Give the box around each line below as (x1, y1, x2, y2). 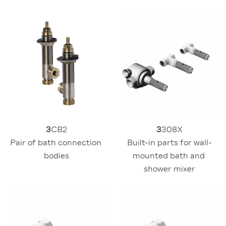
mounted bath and (132, 150, 205, 160)
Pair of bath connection (10, 137, 101, 147)
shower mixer (144, 163, 195, 174)
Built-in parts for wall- (127, 137, 212, 147)
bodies (44, 150, 69, 160)
